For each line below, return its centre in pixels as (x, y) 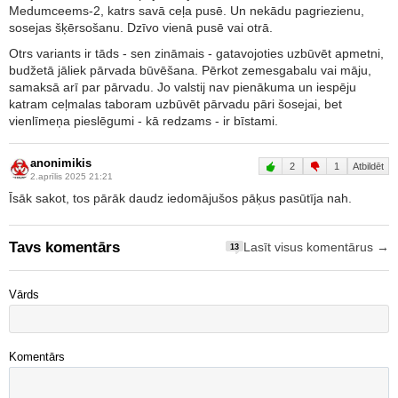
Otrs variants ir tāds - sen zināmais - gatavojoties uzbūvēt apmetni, (196, 53)
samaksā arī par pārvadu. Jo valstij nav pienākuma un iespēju (183, 87)
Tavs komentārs (64, 247)
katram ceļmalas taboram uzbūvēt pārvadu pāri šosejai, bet (175, 103)
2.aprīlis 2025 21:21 (72, 176)
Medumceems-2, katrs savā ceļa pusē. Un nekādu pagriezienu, (187, 10)
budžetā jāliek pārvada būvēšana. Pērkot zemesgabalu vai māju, (190, 70)
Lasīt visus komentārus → (316, 248)
